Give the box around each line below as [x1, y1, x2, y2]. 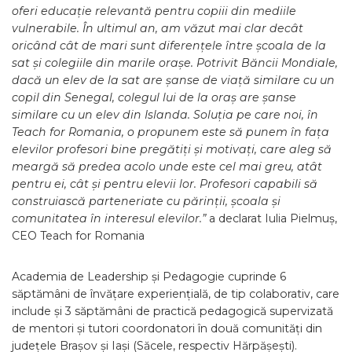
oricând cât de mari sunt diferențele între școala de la [12, 38, 326, 53]
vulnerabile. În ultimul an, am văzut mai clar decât [12, 21, 303, 36]
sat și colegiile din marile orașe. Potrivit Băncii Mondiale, [12, 56, 338, 71]
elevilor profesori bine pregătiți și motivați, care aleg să [12, 142, 332, 157]
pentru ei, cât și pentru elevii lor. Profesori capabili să [12, 177, 317, 192]
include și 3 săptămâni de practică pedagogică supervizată [12, 304, 333, 319]
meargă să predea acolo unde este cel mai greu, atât [12, 159, 322, 174]
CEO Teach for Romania [12, 229, 145, 244]
